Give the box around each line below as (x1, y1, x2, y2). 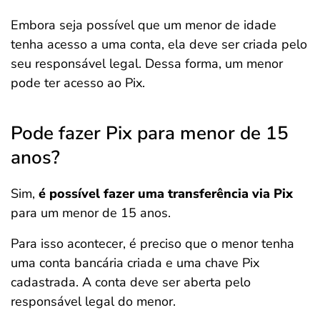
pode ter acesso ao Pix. (11, 74, 145, 91)
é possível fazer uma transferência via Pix (39, 185, 293, 202)
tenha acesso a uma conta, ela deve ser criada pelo (11, 36, 307, 53)
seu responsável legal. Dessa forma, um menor (11, 55, 283, 72)
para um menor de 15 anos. (11, 204, 171, 221)
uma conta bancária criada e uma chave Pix (11, 254, 259, 271)
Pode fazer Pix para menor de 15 (11, 121, 289, 146)
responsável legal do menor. (11, 293, 176, 310)
